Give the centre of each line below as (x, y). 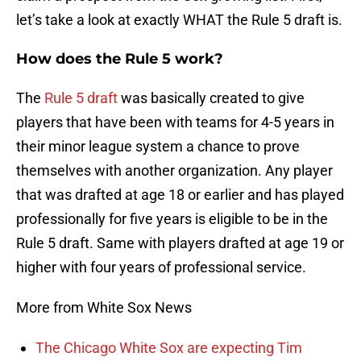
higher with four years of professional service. (161, 268)
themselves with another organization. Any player (174, 171)
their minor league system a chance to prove (158, 147)
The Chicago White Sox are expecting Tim (169, 348)
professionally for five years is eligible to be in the (172, 219)
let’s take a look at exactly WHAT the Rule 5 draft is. (179, 20)
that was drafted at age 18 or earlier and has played (180, 195)
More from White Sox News (104, 308)
